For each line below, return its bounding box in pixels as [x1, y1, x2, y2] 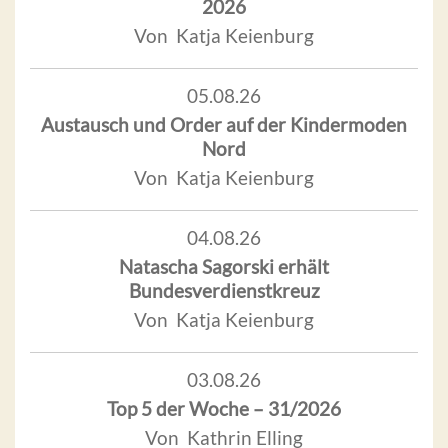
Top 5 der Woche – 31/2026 [107, 397, 341, 421]
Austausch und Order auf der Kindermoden [41, 113, 407, 137]
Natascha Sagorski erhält [119, 255, 329, 279]
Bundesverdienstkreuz [128, 279, 320, 303]
